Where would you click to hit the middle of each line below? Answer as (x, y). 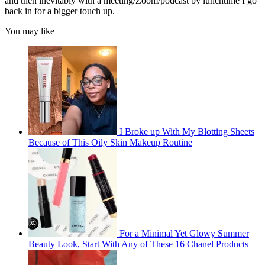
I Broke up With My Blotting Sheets (187, 131)
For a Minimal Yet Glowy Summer (184, 233)
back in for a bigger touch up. (60, 11)
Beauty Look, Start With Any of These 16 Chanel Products (138, 244)
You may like (30, 31)
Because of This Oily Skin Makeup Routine (110, 142)
